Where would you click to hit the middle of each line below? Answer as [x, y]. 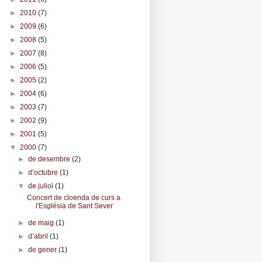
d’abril [39, 236]
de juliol [42, 186]
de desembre [50, 159]
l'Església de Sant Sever [74, 206]
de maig [42, 223]
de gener [44, 249]
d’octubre [44, 172]
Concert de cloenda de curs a [73, 197]
